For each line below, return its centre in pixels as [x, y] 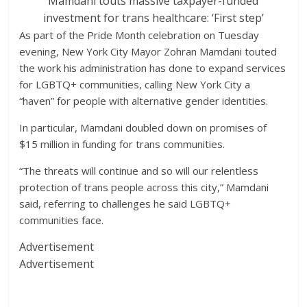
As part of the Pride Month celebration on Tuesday [139, 35]
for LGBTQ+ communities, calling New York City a [135, 84]
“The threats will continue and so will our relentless [139, 171]
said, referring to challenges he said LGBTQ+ [125, 204]
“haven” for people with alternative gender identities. [144, 101]
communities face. [62, 220]
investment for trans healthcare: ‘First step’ [153, 18]
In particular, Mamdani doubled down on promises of [143, 127]
